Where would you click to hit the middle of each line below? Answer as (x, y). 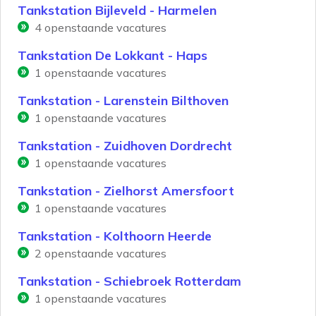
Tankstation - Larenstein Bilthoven (123, 101)
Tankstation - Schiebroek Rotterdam (129, 281)
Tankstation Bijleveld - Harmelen (117, 11)
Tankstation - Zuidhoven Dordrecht (125, 146)
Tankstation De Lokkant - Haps (113, 56)
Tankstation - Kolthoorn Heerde (115, 236)
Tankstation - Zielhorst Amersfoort (126, 191)
